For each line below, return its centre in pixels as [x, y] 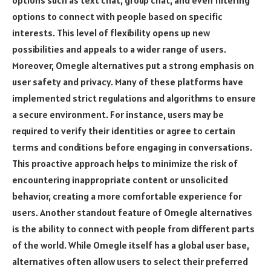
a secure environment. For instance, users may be [118, 114]
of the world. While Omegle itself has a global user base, [131, 245]
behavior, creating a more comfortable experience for [127, 196]
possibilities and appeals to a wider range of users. [119, 49]
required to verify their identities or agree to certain [124, 131]
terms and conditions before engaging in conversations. [132, 147]
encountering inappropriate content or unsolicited [120, 180]
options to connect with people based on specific [117, 16]
